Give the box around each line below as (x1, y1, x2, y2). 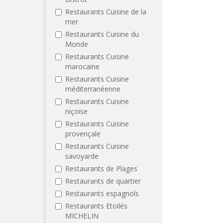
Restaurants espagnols (65, 188, 139, 198)
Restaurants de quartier (65, 176, 141, 186)
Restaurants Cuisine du (65, 29, 139, 39)
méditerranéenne (65, 84, 120, 94)
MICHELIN (65, 211, 99, 221)
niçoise (65, 106, 88, 116)
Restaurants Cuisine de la (65, 6, 146, 16)
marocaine (65, 61, 100, 71)
